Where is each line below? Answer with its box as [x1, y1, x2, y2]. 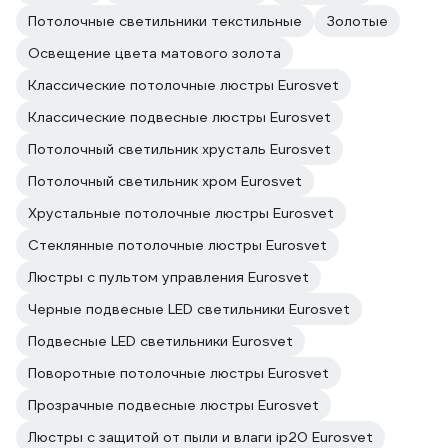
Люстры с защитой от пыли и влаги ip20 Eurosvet [28, 428, 373, 446]
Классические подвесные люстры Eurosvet [28, 108, 331, 126]
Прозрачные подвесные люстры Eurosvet [28, 396, 319, 414]
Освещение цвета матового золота [28, 44, 281, 62]
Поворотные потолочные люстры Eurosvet [28, 364, 329, 382]
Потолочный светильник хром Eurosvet [28, 172, 302, 190]
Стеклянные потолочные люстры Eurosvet [28, 236, 327, 254]
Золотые [326, 12, 388, 30]
